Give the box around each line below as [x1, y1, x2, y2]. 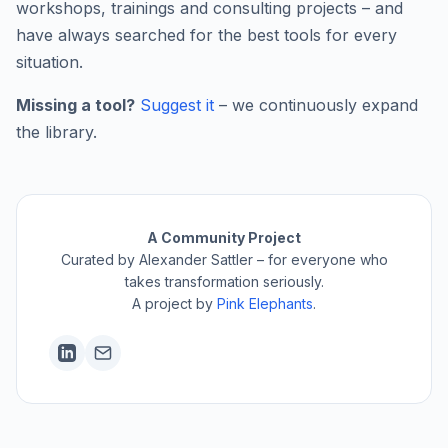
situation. [16, 52, 83, 73]
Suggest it [140, 95, 214, 116]
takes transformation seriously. [124, 273, 324, 291]
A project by [132, 295, 217, 313]
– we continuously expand [214, 95, 418, 116]
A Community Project [147, 229, 301, 247]
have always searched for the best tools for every [16, 25, 397, 46]
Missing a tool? [16, 95, 135, 116]
